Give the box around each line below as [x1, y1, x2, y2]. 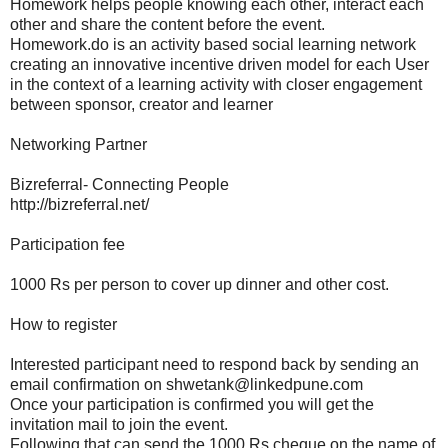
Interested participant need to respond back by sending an [10, 355, 419, 373]
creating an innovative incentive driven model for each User [10, 55, 429, 73]
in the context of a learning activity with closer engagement [10, 75, 422, 93]
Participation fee [10, 235, 125, 253]
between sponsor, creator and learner [10, 95, 273, 113]
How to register [10, 315, 117, 333]
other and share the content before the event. [10, 15, 325, 33]
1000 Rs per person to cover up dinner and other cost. [10, 275, 389, 293]
